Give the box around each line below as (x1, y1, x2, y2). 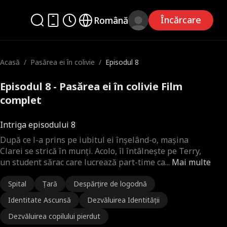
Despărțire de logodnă (73, 179, 147, 188)
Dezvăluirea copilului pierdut (8, 211, 100, 221)
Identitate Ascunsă (8, 195, 71, 205)
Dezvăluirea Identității (87, 195, 160, 205)
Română (94, 14, 129, 26)
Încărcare (161, 14, 202, 26)
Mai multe (172, 157, 211, 168)
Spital (8, 179, 26, 188)
